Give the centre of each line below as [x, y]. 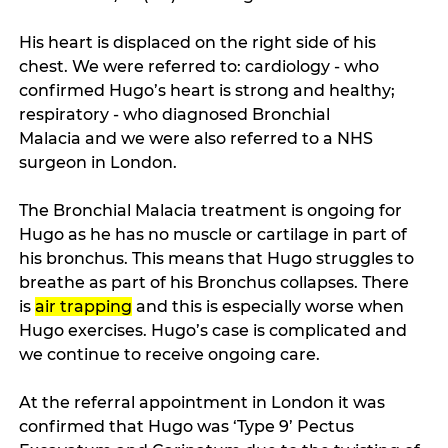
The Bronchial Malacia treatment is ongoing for [213, 211]
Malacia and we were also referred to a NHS [198, 139]
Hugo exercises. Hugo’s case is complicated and [215, 331]
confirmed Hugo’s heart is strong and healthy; [209, 91]
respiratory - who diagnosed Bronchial [177, 115]
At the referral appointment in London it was [204, 403]
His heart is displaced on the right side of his [200, 43]
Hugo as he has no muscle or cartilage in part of [215, 235]
